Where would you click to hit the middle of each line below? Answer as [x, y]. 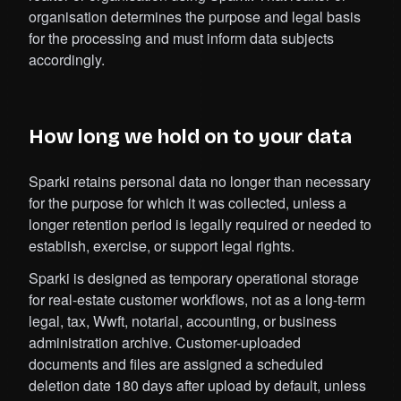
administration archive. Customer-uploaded [165, 343]
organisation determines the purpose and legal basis [195, 17]
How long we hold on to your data [190, 137]
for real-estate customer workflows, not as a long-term [197, 300]
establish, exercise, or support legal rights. [162, 246]
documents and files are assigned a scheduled [176, 364]
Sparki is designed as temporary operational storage [194, 278]
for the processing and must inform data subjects [181, 38]
